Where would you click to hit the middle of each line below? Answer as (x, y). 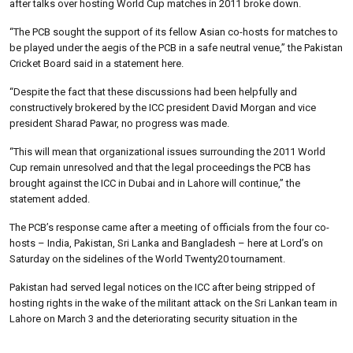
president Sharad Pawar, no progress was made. (119, 123)
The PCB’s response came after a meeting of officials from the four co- (169, 227)
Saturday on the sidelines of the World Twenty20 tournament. (147, 258)
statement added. (50, 199)
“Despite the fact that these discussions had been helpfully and (153, 91)
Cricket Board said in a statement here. (97, 63)
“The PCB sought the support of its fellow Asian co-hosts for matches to (174, 32)
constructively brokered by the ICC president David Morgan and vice (163, 107)
